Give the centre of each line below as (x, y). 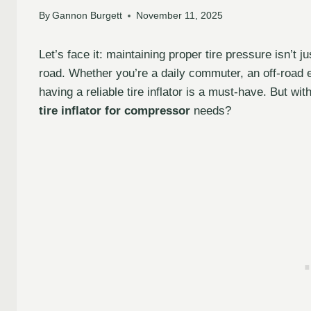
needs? (211, 111)
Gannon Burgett (87, 16)
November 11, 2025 (180, 16)
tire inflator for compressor (115, 111)
